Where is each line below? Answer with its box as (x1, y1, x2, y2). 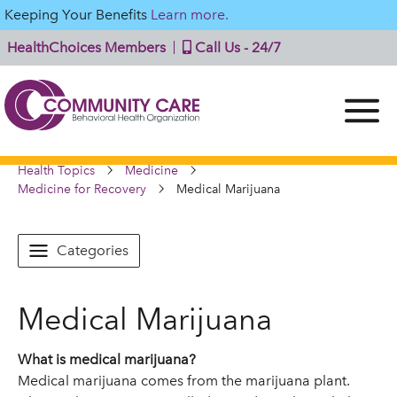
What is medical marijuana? (18, 351, 196, 368)
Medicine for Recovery (18, 182, 146, 197)
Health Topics (18, 163, 95, 178)
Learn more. (151, 6, 229, 23)
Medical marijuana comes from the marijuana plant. (18, 372, 350, 389)
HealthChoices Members (7, 39, 166, 56)
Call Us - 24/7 (191, 39, 281, 56)
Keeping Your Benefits (4, 6, 151, 23)
